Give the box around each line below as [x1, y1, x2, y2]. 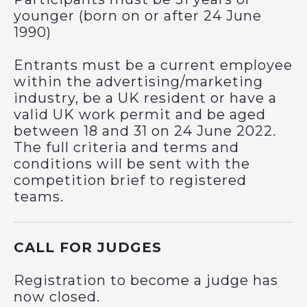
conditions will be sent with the [14, 156, 250, 172]
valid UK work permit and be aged [14, 106, 266, 123]
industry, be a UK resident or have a [14, 90, 277, 106]
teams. [14, 188, 64, 205]
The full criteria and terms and [14, 139, 239, 156]
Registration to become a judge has [14, 272, 278, 288]
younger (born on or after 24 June [14, 8, 262, 24]
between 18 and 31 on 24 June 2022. [14, 123, 276, 139]
